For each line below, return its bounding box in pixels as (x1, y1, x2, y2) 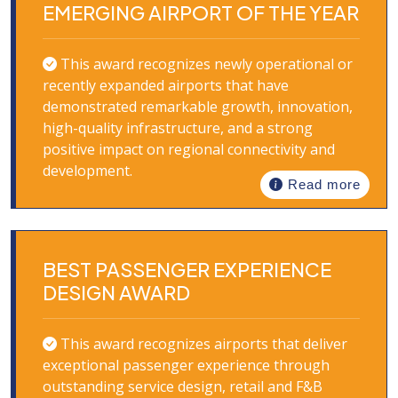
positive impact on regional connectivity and (43, 139, 335, 159)
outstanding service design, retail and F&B (43, 377, 322, 396)
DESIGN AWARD (43, 280, 190, 305)
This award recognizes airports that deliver (57, 334, 347, 354)
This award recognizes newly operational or (57, 54, 353, 74)
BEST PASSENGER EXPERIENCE (43, 257, 331, 282)
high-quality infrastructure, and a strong (43, 118, 313, 138)
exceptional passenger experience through (43, 355, 330, 375)
